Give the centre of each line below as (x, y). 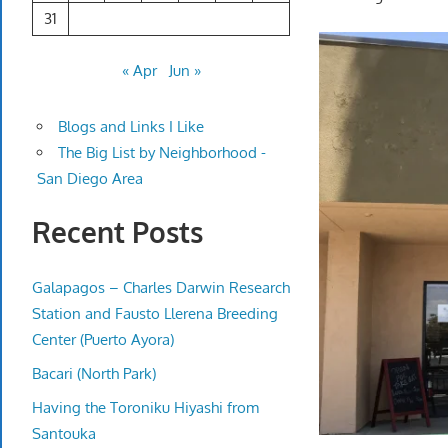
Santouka (64, 433)
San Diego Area (89, 179)
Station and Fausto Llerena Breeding (155, 313)
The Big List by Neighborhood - (161, 153)
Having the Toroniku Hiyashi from (145, 407)
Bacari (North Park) (94, 373)
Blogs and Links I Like (130, 127)
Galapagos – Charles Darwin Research (161, 287)
